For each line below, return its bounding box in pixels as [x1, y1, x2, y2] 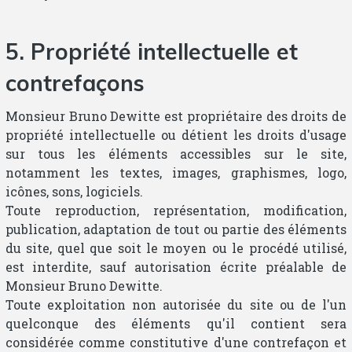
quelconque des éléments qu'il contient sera [5, 314, 347, 332]
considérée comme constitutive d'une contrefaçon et [5, 333, 347, 350]
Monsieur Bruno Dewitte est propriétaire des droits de [5, 107, 347, 124]
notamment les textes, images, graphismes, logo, [5, 163, 347, 181]
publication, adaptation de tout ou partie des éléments [5, 220, 347, 237]
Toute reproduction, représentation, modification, [5, 201, 347, 218]
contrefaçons [5, 68, 145, 97]
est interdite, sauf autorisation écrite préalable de [5, 258, 347, 275]
